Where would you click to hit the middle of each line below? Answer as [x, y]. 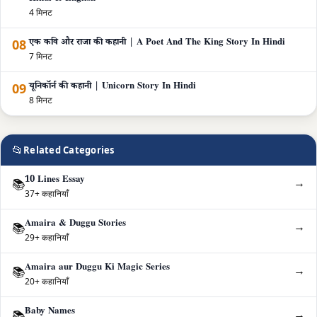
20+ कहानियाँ [47, 282]
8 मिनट [41, 100]
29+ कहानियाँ [47, 238]
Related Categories [69, 150]
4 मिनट [41, 13]
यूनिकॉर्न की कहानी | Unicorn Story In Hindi [113, 87]
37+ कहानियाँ [47, 194]
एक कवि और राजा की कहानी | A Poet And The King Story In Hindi [157, 44]
